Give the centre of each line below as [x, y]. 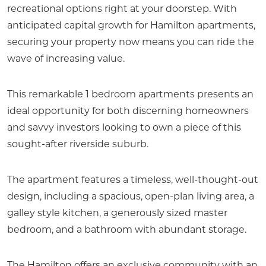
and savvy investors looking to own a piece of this [124, 129]
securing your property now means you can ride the [131, 43]
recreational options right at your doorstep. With [122, 10]
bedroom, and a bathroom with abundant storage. [127, 231]
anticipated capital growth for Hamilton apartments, [131, 26]
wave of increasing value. [66, 60]
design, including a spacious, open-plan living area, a [131, 197]
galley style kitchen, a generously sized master [117, 214]
